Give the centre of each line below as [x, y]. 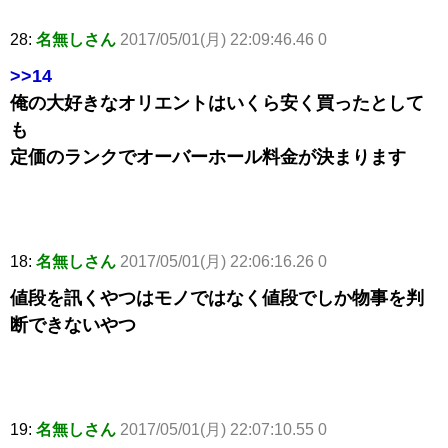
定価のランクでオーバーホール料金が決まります [208, 157]
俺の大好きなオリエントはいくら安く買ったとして [217, 103]
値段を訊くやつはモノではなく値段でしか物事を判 [217, 298]
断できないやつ [73, 325]
